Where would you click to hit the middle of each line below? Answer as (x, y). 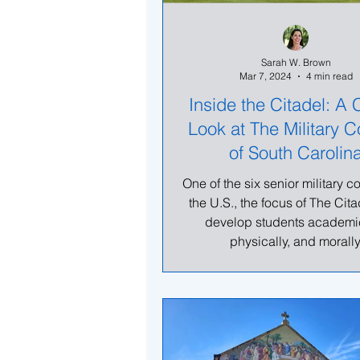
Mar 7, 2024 (265, 76)
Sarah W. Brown (296, 62)
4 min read (329, 76)
